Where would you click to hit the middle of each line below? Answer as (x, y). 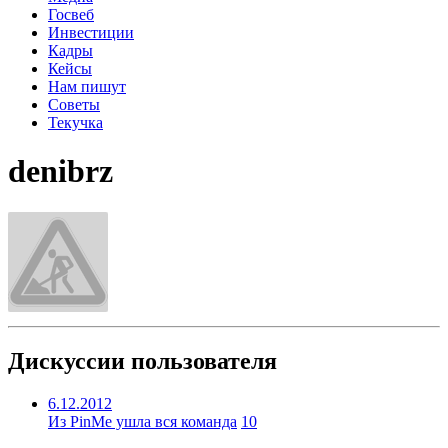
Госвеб (71, 14)
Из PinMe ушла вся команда (142, 421)
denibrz (60, 171)
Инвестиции (91, 32)
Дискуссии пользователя (142, 360)
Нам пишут (87, 86)
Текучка (75, 122)
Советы (74, 104)
